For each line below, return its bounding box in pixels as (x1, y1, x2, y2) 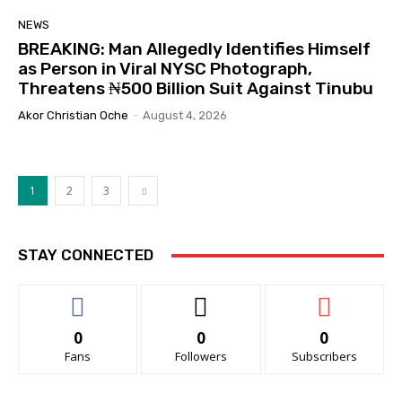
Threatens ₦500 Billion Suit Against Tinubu (18, 78, 373, 100)
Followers (174, 348, 227, 365)
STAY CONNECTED (18, 246, 153, 265)
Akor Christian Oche (18, 109, 128, 123)
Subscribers (291, 348, 357, 365)
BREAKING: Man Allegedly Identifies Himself (18, 39, 371, 60)
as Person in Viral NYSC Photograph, (18, 58, 312, 80)
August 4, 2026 (143, 109, 227, 123)
